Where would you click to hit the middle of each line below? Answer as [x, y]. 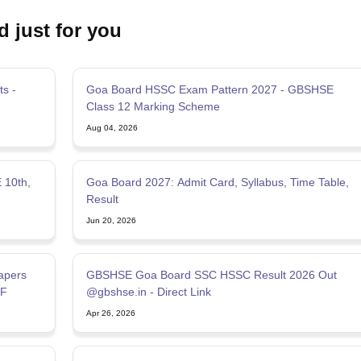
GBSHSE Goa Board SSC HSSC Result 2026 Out [211, 274]
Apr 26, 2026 [110, 313]
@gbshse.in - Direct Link [148, 291]
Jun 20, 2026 [111, 220]
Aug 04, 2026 [112, 127]
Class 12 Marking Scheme [153, 106]
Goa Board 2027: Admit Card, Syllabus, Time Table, [217, 182]
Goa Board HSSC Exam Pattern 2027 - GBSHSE [210, 89]
